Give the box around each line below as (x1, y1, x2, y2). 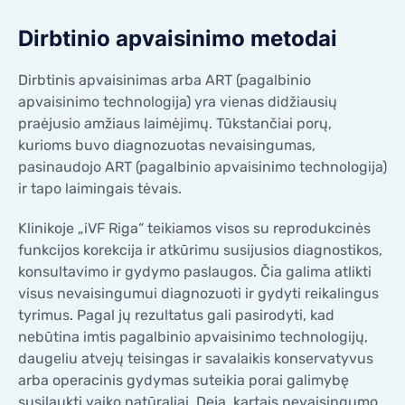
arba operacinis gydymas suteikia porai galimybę (18, 371, 349, 389)
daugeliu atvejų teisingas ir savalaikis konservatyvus (18, 349, 373, 367)
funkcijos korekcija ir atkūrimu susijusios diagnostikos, (18, 240, 382, 259)
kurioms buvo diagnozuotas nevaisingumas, (18, 136, 316, 154)
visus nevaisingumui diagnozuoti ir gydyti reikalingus (18, 284, 379, 302)
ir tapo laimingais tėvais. (18, 179, 182, 197)
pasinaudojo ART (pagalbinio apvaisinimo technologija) (18, 157, 387, 175)
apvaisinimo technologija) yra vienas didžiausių (18, 92, 337, 110)
